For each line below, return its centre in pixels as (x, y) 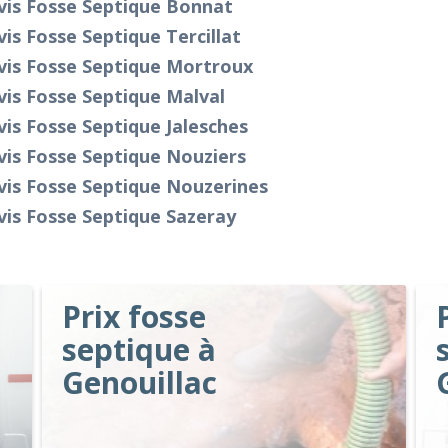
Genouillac (140, 382)
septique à (139, 349)
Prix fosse (134, 316)
